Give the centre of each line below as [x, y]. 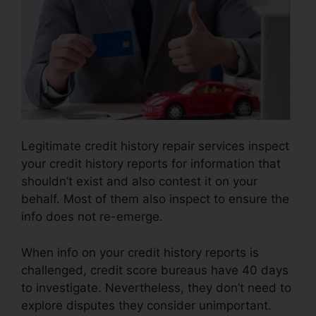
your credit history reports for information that [151, 164]
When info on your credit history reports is [140, 252]
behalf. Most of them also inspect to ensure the [155, 199]
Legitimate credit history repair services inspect [155, 146]
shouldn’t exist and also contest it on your [139, 182]
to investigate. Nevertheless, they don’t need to [156, 287]
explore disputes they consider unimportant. [146, 305]
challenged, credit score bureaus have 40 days [155, 270]
